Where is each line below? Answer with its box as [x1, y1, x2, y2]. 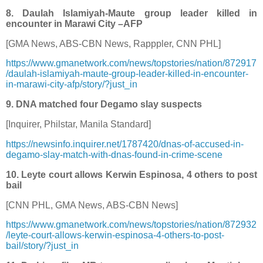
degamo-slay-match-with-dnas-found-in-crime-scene [6, 149, 222, 160]
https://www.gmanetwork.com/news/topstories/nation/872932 [6, 220, 257, 230]
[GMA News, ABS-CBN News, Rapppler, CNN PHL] [6, 38, 221, 49]
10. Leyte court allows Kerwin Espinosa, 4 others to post [6, 169, 257, 180]
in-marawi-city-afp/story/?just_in [6, 79, 137, 90]
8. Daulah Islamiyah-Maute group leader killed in [6, 8, 257, 18]
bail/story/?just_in [6, 241, 79, 251]
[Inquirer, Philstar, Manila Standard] [6, 119, 151, 130]
